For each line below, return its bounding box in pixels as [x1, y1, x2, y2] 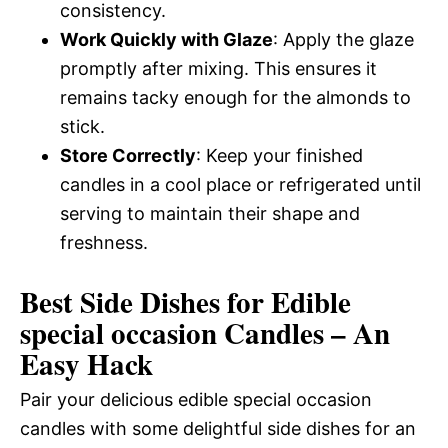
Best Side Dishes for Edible [20, 280, 351, 323]
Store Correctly [60, 144, 196, 166]
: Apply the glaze [273, 28, 414, 50]
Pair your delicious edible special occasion [20, 388, 372, 410]
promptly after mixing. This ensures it [60, 57, 377, 79]
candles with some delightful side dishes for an [20, 417, 416, 439]
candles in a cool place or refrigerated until [60, 173, 421, 195]
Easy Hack [20, 342, 153, 385]
